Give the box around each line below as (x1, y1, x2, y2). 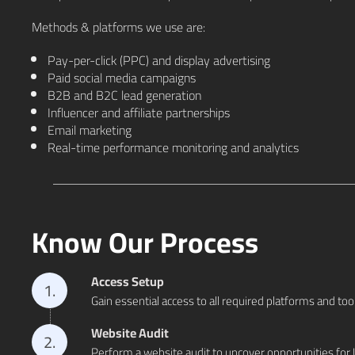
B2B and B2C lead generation (48, 83, 201, 107)
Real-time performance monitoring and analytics (48, 136, 299, 159)
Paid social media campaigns (48, 66, 196, 90)
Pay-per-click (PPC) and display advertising (48, 48, 270, 72)
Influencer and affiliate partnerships (48, 101, 230, 124)
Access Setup (91, 269, 164, 293)
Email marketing (48, 118, 132, 142)
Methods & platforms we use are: (32, 15, 205, 39)
